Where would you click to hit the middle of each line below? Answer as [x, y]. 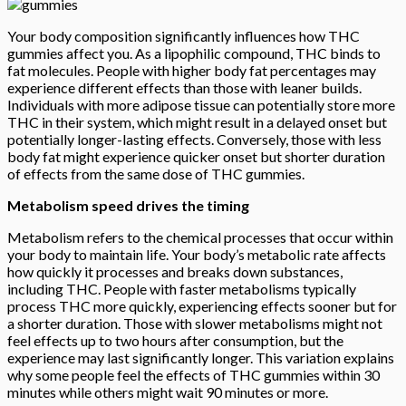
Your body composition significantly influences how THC [184, 36]
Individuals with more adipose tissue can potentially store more [201, 105]
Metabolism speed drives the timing [128, 206]
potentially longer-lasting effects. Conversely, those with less [194, 140]
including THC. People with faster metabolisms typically [182, 289]
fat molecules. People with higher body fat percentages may [192, 71]
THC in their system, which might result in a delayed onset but [197, 122]
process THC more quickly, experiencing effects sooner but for [202, 306]
